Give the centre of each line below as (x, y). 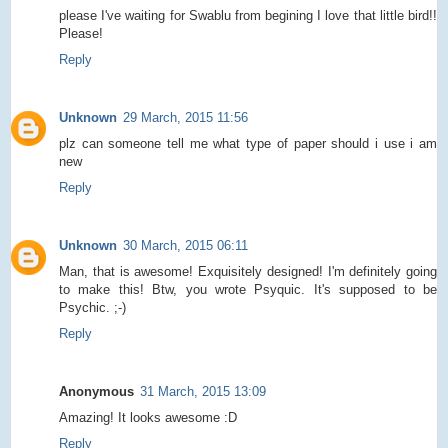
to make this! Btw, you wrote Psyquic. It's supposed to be (248, 290)
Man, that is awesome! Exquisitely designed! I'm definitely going (248, 272)
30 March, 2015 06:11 (185, 246)
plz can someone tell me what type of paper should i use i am (248, 143)
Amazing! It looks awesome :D (148, 418)
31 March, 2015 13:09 (203, 392)
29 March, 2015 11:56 (185, 117)
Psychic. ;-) (92, 308)
